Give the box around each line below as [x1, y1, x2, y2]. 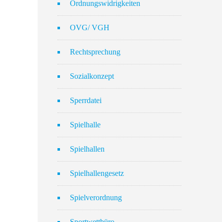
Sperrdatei [70, 96, 102, 105]
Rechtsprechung [70, 48, 120, 56]
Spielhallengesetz [70, 169, 124, 177]
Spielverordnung [70, 193, 122, 202]
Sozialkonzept [70, 72, 114, 80]
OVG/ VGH [70, 23, 110, 32]
